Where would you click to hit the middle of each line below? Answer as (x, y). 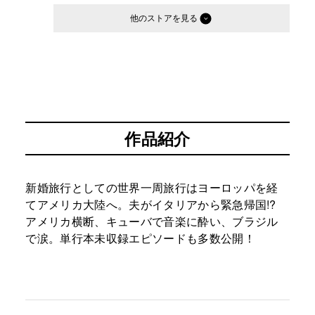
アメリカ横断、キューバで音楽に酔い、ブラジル (152, 221)
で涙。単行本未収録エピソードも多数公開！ (140, 238)
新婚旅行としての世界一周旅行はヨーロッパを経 (152, 188)
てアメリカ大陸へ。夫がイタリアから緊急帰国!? (157, 205)
